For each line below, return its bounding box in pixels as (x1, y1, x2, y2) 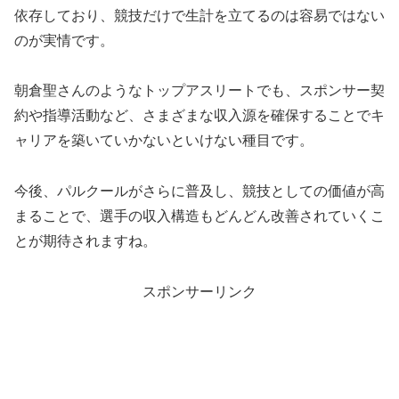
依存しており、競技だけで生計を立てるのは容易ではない (14, 7, 385, 23)
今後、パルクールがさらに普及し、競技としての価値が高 (14, 183, 385, 199)
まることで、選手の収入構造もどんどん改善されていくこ (14, 208, 385, 224)
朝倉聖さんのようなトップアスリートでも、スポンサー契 (14, 83, 385, 99)
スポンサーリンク (142, 283, 256, 299)
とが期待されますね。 (14, 233, 157, 249)
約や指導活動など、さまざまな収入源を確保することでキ (14, 108, 385, 124)
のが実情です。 (14, 32, 114, 48)
